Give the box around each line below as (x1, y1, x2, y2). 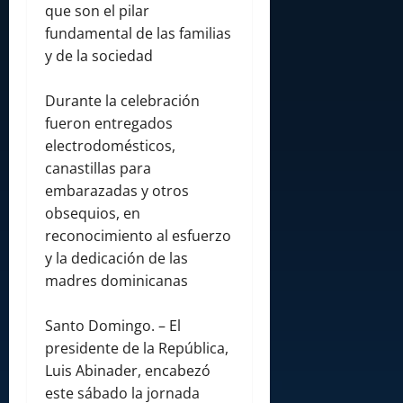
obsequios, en (45, 203, 140, 224)
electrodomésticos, (45, 136, 175, 157)
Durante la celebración (45, 91, 200, 112)
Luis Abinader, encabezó (45, 361, 210, 381)
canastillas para (45, 158, 151, 179)
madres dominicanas (45, 271, 188, 291)
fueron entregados (45, 113, 173, 134)
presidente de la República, (45, 338, 228, 359)
